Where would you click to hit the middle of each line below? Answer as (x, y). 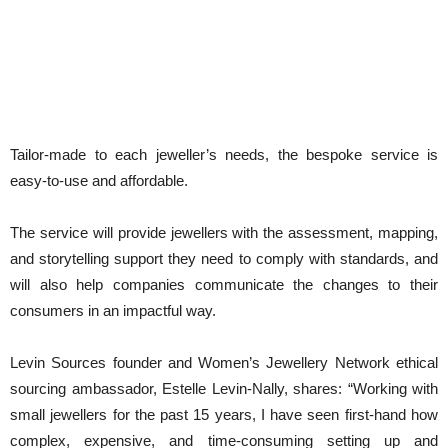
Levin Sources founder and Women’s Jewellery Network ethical (224, 363)
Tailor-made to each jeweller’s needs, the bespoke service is (224, 155)
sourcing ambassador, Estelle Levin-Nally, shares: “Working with (224, 389)
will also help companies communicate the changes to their (224, 285)
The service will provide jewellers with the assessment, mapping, (224, 233)
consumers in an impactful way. (113, 311)
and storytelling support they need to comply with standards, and (224, 259)
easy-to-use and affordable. (99, 181)
